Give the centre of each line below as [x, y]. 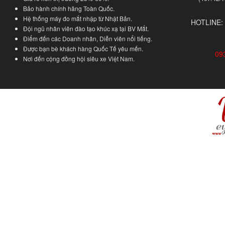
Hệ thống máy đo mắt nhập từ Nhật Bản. [78, 18]
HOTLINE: [207, 22]
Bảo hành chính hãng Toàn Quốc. [69, 8]
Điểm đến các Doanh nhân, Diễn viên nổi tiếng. [88, 38]
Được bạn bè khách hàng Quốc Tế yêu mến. [83, 48]
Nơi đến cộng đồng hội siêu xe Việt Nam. [79, 58]
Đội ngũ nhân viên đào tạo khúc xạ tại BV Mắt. [86, 28]
